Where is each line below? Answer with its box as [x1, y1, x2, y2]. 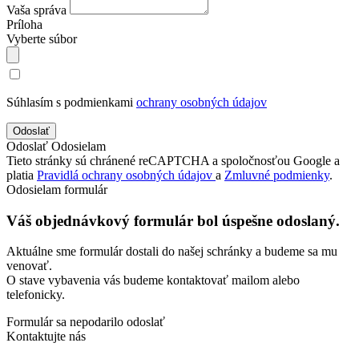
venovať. [6, 259, 52, 273]
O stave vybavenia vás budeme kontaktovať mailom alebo [6, 273, 300, 288]
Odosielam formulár [6, 182, 107, 196]
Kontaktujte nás [6, 329, 86, 344]
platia [6, 167, 37, 182]
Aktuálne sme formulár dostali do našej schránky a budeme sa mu [6, 244, 337, 259]
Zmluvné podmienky [224, 167, 329, 182]
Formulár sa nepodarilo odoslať [6, 315, 165, 329]
